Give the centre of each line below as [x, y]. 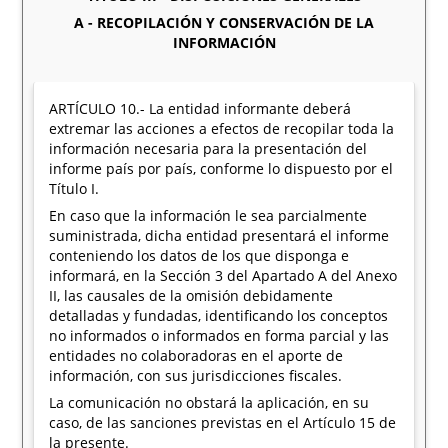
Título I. [74, 188]
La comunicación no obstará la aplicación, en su [209, 402]
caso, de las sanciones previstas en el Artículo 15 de [223, 422]
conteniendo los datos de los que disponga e [199, 255]
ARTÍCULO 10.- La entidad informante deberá [200, 108]
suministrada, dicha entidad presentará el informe [219, 235]
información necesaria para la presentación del [208, 148]
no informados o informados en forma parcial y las [219, 335]
